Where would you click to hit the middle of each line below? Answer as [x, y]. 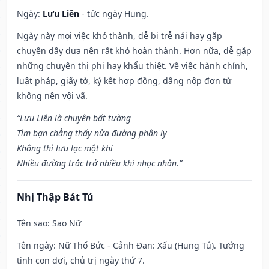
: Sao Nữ [64, 223]
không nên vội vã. [52, 96]
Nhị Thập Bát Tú [55, 197]
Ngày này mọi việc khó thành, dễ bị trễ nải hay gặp [119, 36]
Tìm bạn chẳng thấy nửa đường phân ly [92, 133]
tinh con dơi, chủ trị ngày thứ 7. [81, 261]
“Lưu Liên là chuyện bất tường [74, 118]
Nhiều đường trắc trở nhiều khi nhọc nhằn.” [99, 163]
